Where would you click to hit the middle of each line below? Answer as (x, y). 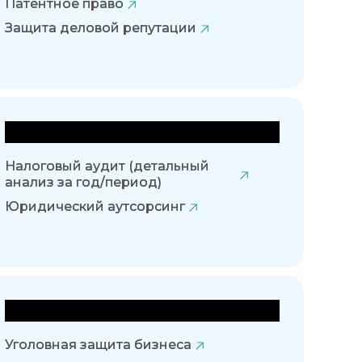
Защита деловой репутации (101, 28)
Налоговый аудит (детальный (107, 166)
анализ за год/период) (83, 183)
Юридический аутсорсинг (95, 207)
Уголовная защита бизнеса (98, 345)
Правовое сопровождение (137, 132)
